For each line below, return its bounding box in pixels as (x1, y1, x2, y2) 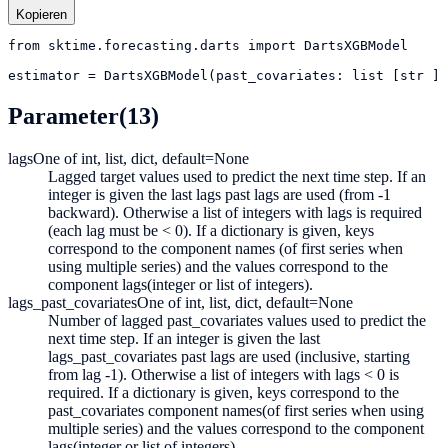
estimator (8, 67, 80, 83)
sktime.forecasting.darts (48, 37, 240, 53)
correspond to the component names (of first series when (48, 239, 403, 257)
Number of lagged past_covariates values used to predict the (48, 311, 426, 329)
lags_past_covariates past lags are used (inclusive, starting (48, 347, 410, 365)
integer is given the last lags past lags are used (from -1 (48, 185, 391, 203)
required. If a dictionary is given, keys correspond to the (48, 383, 399, 401)
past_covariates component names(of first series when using (48, 401, 424, 419)
